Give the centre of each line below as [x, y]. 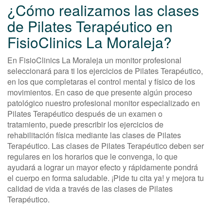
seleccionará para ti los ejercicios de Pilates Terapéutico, [105, 71]
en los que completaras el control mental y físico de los [101, 82]
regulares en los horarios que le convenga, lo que [92, 157]
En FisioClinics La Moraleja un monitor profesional [94, 60]
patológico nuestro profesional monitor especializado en [104, 103]
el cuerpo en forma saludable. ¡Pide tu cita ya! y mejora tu [106, 178]
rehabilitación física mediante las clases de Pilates [94, 135]
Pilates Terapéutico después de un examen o [85, 114]
